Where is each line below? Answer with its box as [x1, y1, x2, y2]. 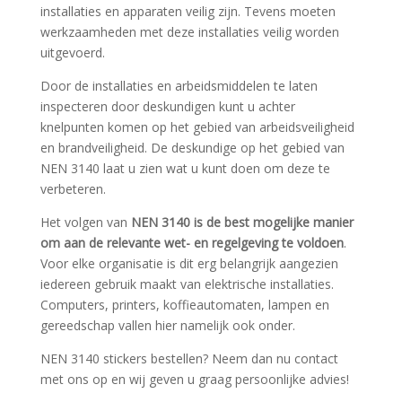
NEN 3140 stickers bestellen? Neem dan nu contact [39, 349, 338, 367]
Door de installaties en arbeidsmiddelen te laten [39, 76, 318, 94]
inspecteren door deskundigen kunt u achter [39, 97, 295, 115]
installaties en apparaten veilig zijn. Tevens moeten [39, 2, 336, 20]
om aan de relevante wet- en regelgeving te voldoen [39, 233, 344, 251]
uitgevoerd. [39, 43, 105, 61]
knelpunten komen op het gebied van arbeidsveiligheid [39, 118, 354, 135]
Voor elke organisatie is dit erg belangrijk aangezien [39, 254, 338, 272]
